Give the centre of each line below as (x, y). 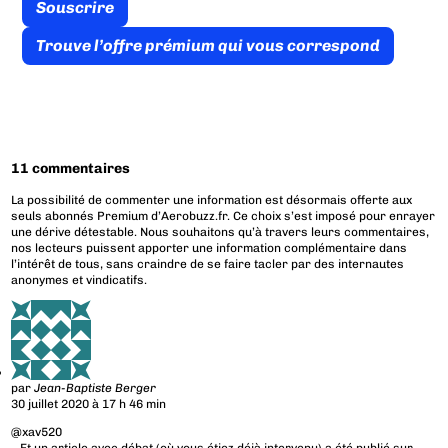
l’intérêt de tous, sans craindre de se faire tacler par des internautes (208, 264)
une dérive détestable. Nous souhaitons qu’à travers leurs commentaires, (220, 232)
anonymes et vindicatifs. (79, 280)
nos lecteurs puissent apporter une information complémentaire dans (209, 248)
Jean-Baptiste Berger (95, 388)
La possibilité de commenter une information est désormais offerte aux (212, 200)
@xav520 (37, 432)
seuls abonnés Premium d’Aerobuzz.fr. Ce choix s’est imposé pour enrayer (223, 216)
